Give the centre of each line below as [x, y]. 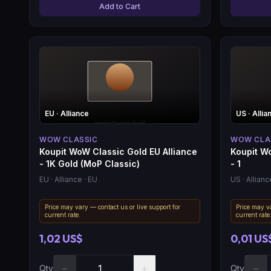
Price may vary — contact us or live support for [113, 207]
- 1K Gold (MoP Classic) [90, 163]
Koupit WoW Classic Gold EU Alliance [118, 151]
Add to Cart [120, 6]
